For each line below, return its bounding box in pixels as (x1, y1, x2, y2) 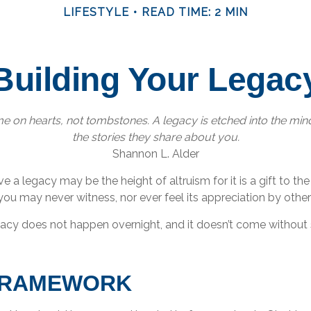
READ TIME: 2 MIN (142, 6, 248, 19)
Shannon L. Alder (112, 147, 199, 161)
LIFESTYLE (63, 6, 129, 19)
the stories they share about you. (72, 131, 239, 144)
